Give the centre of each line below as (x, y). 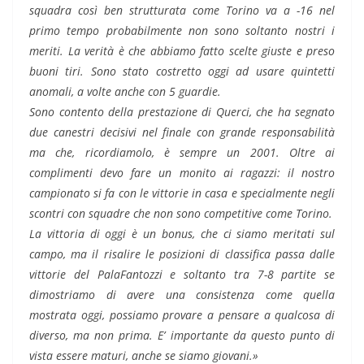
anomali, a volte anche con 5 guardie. (125, 92)
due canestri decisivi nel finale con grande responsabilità (182, 132)
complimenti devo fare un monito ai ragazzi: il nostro (182, 173)
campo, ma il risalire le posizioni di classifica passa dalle (182, 254)
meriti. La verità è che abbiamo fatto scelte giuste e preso (182, 51)
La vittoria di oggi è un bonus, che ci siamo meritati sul (182, 234)
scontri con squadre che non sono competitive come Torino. (181, 214)
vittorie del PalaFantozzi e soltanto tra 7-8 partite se (182, 275)
